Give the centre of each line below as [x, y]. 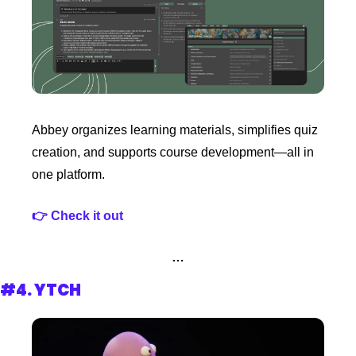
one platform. [68, 175]
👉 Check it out [79, 216]
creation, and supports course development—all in [173, 153]
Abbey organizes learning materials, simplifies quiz [175, 130]
